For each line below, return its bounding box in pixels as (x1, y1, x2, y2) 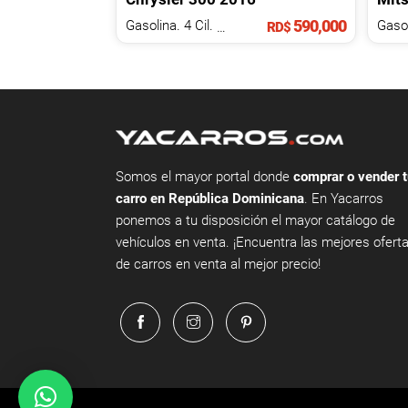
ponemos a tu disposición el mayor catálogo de (116, 211, 395, 229)
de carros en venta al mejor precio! (116, 255, 321, 272)
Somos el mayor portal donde (116, 168, 293, 185)
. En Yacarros (304, 189, 383, 207)
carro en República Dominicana (116, 189, 304, 207)
